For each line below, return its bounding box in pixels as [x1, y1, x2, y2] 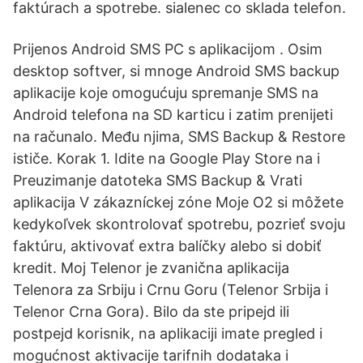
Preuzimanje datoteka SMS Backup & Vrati [13, 172, 302, 189]
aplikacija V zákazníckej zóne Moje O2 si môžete [13, 194, 344, 211]
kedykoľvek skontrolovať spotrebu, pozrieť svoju [13, 216, 345, 233]
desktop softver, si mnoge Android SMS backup [13, 62, 340, 79]
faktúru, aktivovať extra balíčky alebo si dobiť [13, 237, 322, 254]
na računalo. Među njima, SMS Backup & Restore [13, 128, 345, 145]
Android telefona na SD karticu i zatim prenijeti [13, 106, 333, 123]
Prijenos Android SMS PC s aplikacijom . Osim [13, 41, 322, 58]
